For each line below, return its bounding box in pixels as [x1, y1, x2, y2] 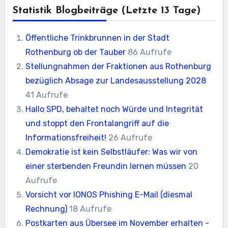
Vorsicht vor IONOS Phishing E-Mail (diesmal [25, 189, 193, 199]
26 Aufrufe [108, 132, 153, 142]
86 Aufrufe [128, 47, 172, 57]
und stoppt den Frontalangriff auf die [25, 118, 169, 128]
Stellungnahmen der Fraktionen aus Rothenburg [25, 61, 212, 71]
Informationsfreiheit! [25, 132, 107, 142]
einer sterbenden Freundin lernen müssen [25, 161, 187, 171]
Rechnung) [25, 204, 68, 214]
